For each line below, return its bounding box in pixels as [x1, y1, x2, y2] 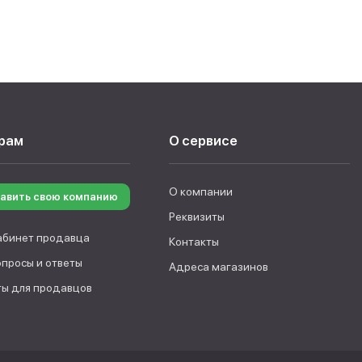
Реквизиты [168, 210, 225, 223]
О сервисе [168, 133, 238, 149]
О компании [168, 185, 233, 198]
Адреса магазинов [168, 260, 268, 273]
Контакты [168, 235, 219, 248]
